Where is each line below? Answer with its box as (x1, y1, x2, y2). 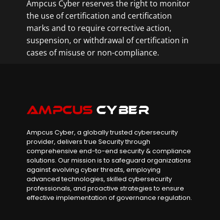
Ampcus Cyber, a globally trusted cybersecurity (27, 128, 178, 137)
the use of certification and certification (27, 10, 172, 21)
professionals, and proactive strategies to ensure (27, 184, 184, 193)
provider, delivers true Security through (27, 137, 150, 147)
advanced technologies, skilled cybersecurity (27, 174, 172, 184)
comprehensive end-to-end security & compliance (27, 146, 191, 156)
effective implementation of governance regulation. (27, 193, 192, 203)
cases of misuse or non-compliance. (27, 47, 163, 58)
